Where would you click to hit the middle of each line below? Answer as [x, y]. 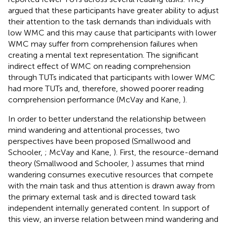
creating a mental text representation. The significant [103, 55]
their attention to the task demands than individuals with [109, 21]
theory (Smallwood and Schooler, [70, 163]
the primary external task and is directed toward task [102, 197]
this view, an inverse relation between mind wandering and [113, 219]
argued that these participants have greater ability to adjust [113, 10]
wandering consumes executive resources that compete [111, 174]
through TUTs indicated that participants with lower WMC [112, 77]
